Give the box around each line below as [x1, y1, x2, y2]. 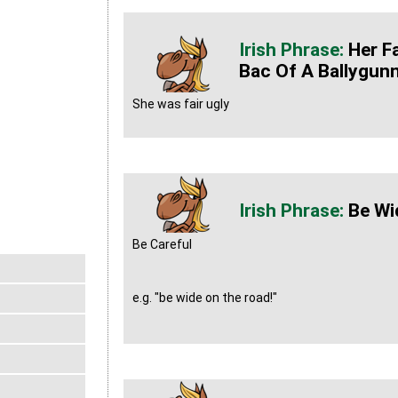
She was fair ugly [131, 97, 229, 112]
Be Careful [131, 236, 192, 251]
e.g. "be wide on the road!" [131, 290, 280, 305]
